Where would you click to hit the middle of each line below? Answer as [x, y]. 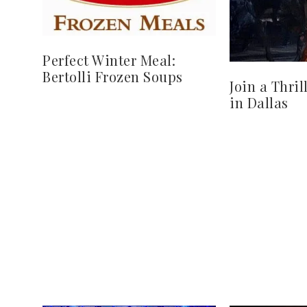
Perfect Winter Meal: [109, 60]
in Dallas [259, 102]
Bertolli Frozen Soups [113, 76]
